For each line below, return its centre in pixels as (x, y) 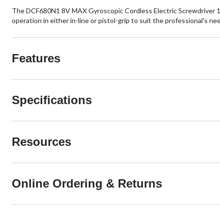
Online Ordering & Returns (87, 183)
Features (36, 58)
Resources (41, 141)
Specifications (52, 100)
